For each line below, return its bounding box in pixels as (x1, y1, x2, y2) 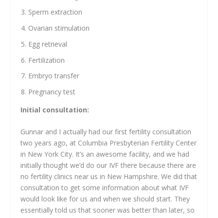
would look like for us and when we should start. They (20, 194, 190, 204)
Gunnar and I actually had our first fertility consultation (20, 127, 192, 137)
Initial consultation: (20, 105, 90, 115)
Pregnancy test (28, 87, 76, 97)
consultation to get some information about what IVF (20, 183, 189, 193)
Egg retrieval (28, 39, 68, 49)
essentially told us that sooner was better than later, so (20, 205, 195, 215)
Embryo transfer (28, 71, 80, 81)
